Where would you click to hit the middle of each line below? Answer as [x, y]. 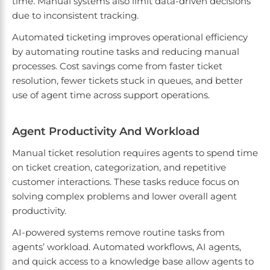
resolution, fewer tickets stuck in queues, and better [127, 81]
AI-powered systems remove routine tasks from [118, 233]
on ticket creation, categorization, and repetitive [119, 168]
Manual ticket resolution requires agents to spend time [135, 153]
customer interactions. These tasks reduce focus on [126, 182]
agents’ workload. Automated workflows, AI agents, [127, 247]
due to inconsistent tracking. [77, 16]
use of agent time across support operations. [112, 95]
